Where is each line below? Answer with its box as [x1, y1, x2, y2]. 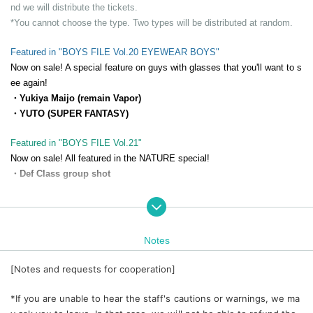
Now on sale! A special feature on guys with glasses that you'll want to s [10, 61, 302, 73]
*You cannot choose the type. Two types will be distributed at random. [10, 17, 293, 28]
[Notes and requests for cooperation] [10, 263, 176, 275]
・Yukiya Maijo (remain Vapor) [10, 92, 141, 103]
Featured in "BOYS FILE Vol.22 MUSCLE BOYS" [10, 197, 211, 208]
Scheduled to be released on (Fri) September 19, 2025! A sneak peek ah [10, 212, 302, 224]
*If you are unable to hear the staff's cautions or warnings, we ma [10, 292, 300, 304]
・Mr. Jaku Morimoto [10, 243, 101, 254]
